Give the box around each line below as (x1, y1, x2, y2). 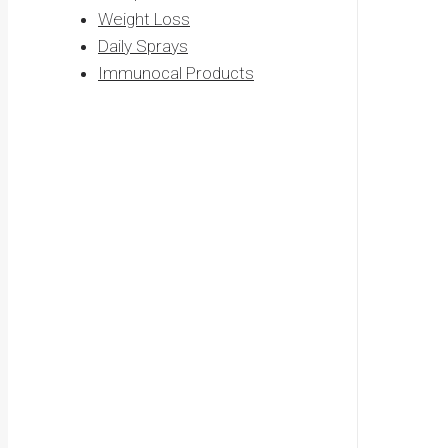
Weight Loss (98, 8, 190, 29)
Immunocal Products (98, 62, 254, 83)
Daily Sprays (98, 35, 188, 56)
